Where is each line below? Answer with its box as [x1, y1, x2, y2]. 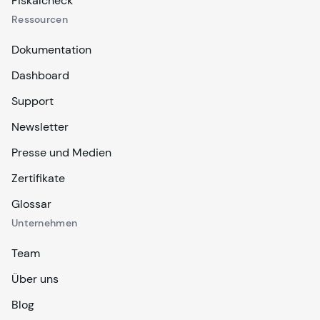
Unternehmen [11, 216, 78, 229]
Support [11, 94, 54, 109]
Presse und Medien [11, 145, 111, 160]
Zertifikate [11, 171, 65, 186]
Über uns [11, 271, 59, 286]
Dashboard [11, 68, 69, 83]
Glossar [11, 196, 51, 211]
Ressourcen [11, 13, 68, 26]
